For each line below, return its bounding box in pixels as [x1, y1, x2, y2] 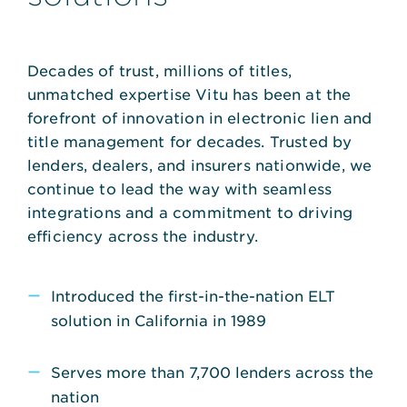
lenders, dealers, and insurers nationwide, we [27, 154, 372, 174]
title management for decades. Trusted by [27, 131, 352, 150]
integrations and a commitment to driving [27, 202, 353, 221]
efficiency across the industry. [27, 225, 258, 244]
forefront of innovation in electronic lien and [27, 107, 372, 126]
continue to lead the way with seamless [27, 178, 333, 197]
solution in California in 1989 [51, 310, 266, 329]
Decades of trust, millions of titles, [27, 60, 292, 79]
